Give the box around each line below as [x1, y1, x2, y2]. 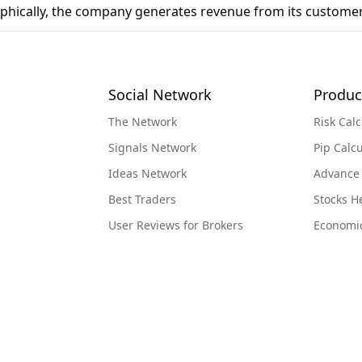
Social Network [108, 85, 212, 105]
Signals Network [108, 140, 196, 156]
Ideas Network [108, 166, 187, 182]
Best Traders [108, 192, 176, 208]
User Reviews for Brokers [108, 217, 243, 234]
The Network [108, 114, 177, 130]
